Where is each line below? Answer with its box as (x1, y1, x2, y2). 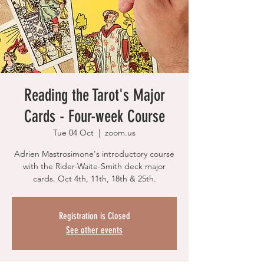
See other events (66, 225, 123, 236)
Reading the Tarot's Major (24, 85, 165, 105)
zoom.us (105, 127, 136, 138)
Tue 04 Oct (53, 127, 94, 138)
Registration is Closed (58, 210, 130, 222)
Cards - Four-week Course (24, 107, 165, 127)
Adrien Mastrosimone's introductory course (14, 148, 174, 160)
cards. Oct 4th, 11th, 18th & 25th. (32, 173, 156, 184)
